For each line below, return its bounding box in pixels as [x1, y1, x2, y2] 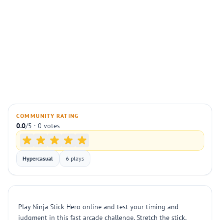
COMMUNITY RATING [16, 112, 79, 119]
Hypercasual [23, 155, 53, 162]
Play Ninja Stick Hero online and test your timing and [18, 202, 179, 211]
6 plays [66, 155, 84, 162]
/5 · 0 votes [26, 121, 60, 130]
